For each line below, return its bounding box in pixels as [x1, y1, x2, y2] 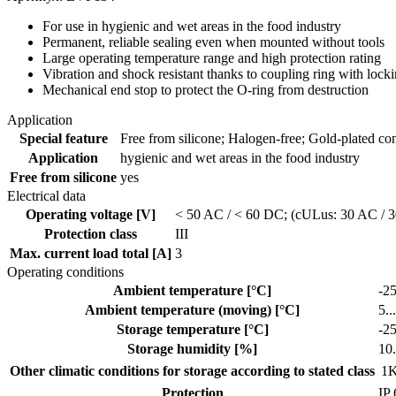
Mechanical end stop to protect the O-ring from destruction [42, 81, 369, 97]
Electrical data [7, 187, 86, 203]
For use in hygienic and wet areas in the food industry [42, 18, 341, 34]
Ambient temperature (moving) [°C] [85, 301, 300, 317]
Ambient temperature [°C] [113, 282, 271, 298]
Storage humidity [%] [127, 340, 257, 356]
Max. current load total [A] [10, 245, 171, 261]
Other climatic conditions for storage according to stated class [10, 362, 375, 378]
